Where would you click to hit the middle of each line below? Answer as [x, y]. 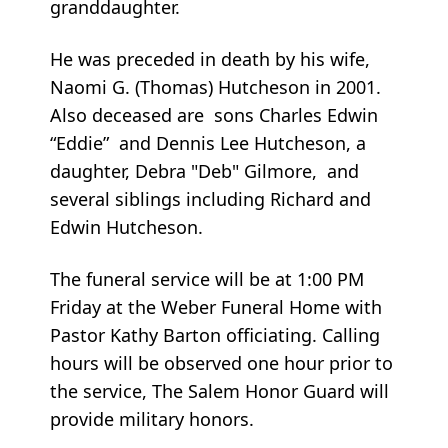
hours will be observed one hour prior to [221, 362]
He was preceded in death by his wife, [210, 58]
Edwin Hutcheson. [126, 226]
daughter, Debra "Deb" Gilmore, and [204, 170]
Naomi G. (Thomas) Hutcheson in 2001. [215, 86]
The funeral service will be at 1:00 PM [207, 278]
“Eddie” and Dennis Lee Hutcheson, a [208, 142]
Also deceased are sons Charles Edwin [214, 114]
